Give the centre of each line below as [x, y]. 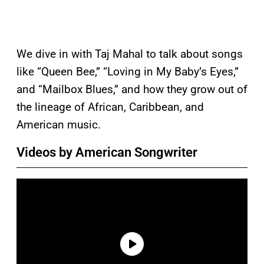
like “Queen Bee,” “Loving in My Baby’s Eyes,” [128, 72]
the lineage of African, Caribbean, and [110, 107]
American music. [59, 125]
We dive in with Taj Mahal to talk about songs [130, 54]
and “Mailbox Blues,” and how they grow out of [132, 90]
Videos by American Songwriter [107, 153]
